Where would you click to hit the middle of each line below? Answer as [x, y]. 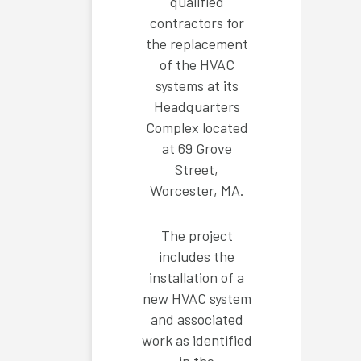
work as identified [197, 340]
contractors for [197, 23]
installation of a [197, 278]
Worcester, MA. [197, 191]
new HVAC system [197, 299]
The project [197, 236]
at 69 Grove [197, 149]
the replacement [197, 44]
